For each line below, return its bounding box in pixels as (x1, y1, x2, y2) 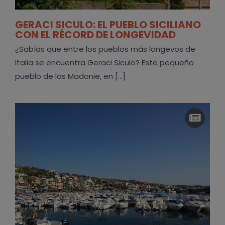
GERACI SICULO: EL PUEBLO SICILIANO (15, 17, 201, 32)
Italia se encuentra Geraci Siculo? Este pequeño (15, 57, 194, 68)
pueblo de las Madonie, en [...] (15, 70, 126, 81)
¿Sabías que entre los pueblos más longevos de (15, 43, 195, 54)
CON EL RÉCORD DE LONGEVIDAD (15, 27, 176, 42)
